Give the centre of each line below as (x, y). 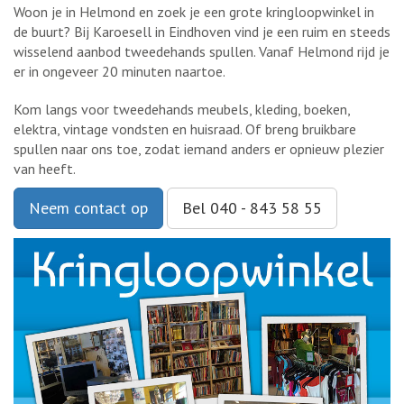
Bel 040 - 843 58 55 (252, 208)
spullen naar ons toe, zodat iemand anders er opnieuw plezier (199, 149)
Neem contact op (88, 208)
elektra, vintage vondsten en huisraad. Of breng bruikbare (185, 129)
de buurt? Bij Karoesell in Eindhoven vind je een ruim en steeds (202, 32)
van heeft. (45, 169)
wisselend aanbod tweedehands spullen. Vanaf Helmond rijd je (202, 52)
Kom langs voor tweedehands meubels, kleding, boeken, (182, 110)
